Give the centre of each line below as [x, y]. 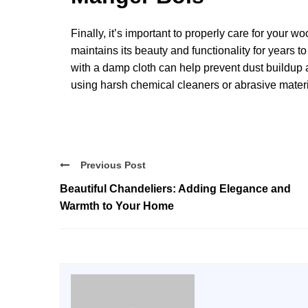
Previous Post [113, 165]
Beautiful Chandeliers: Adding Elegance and [175, 188]
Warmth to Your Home [117, 206]
